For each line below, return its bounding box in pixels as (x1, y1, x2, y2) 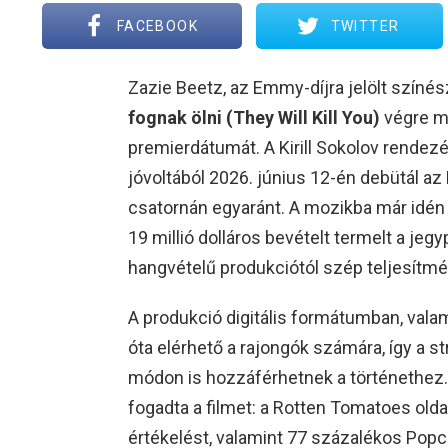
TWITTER (330, 18, 400, 35)
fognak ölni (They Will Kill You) (127, 107, 380, 129)
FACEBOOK (116, 18, 199, 35)
